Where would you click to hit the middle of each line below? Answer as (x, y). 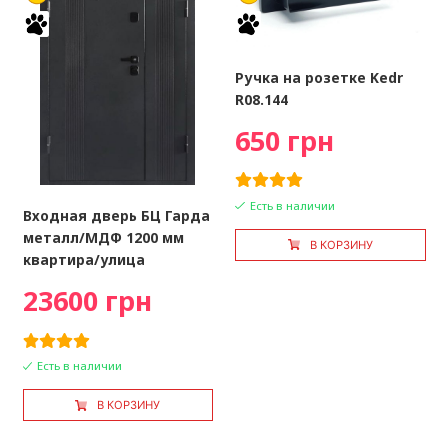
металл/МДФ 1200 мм (103, 238)
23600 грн (87, 301)
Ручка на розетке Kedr (319, 77)
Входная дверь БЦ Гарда (116, 216)
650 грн (285, 140)
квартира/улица (83, 260)
